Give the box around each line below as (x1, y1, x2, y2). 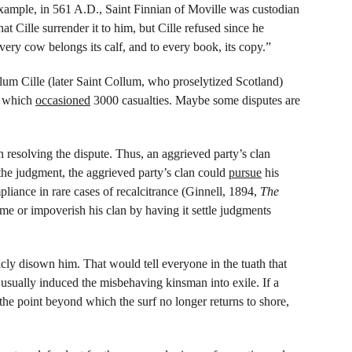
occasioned (35, 93, 90, 107)
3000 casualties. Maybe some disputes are (90, 93, 303, 107)
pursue (229, 166, 262, 179)
